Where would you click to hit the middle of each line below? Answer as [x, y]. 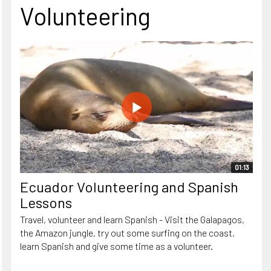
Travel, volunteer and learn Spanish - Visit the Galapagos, [132, 220]
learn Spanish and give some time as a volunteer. [116, 246]
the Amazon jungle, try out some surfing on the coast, [127, 233]
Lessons [46, 203]
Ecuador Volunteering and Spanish [129, 187]
